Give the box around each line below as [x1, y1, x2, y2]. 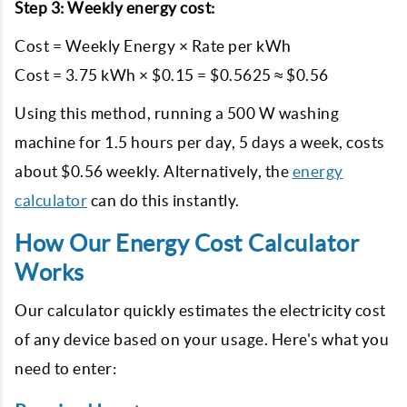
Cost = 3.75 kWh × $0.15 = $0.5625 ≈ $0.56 [15, 66, 329, 84]
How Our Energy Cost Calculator [15, 231, 359, 256]
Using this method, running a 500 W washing [15, 104, 339, 122]
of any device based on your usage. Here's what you [15, 331, 389, 348]
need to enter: [15, 360, 116, 377]
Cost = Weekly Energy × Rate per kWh [15, 37, 292, 55]
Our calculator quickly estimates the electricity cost [15, 302, 386, 319]
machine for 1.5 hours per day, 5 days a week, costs [15, 134, 385, 151]
